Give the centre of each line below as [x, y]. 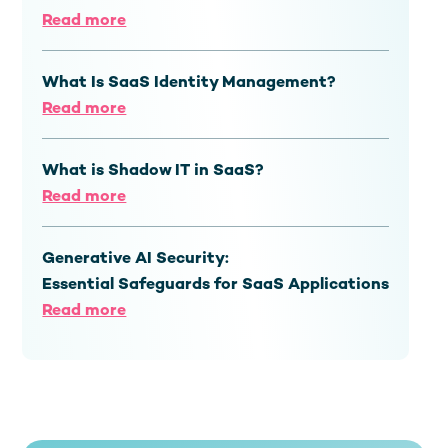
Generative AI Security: [136, 259]
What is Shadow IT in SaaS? [153, 171]
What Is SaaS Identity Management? [189, 83]
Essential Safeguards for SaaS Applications [216, 285]
